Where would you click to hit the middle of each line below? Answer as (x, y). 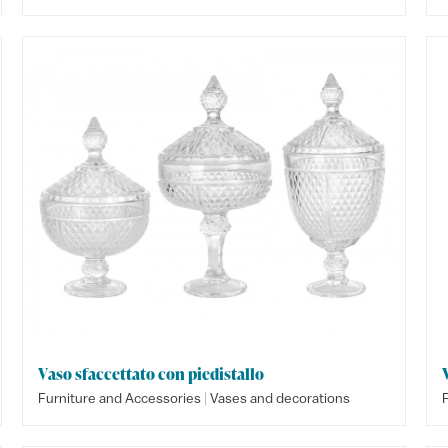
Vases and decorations (280, 398)
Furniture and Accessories (120, 398)
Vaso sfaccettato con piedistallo (151, 374)
